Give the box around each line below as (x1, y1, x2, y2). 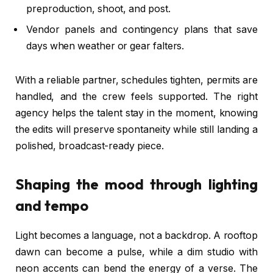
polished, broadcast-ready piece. (15, 140, 164, 152)
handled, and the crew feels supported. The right (15, 91, 258, 103)
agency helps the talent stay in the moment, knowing (15, 107, 258, 119)
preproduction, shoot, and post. (26, 3, 171, 15)
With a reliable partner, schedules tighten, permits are (15, 74, 258, 87)
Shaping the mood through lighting (15, 175, 258, 194)
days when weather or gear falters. (26, 40, 185, 52)
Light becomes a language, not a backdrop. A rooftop (15, 230, 258, 242)
